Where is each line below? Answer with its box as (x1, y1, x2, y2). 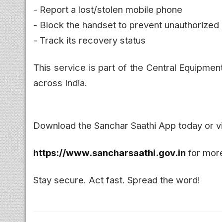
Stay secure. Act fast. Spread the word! (33, 174, 200, 185)
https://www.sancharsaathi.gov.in (33, 147, 186, 158)
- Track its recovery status (33, 34, 146, 46)
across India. (33, 77, 87, 88)
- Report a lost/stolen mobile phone (33, 3, 182, 15)
